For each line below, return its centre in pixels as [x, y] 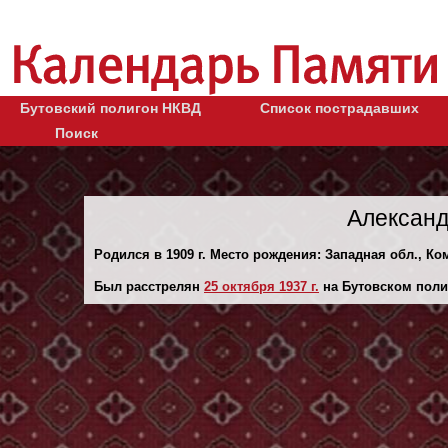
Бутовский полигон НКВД [110, 107]
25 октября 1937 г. [261, 286]
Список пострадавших [339, 107]
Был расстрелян [149, 286]
